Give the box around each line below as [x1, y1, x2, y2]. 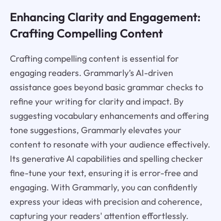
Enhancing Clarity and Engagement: [9, 9, 201, 24]
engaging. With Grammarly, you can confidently [9, 181, 197, 193]
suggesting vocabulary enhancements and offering [9, 110, 209, 121]
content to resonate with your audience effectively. [9, 138, 210, 150]
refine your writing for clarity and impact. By [9, 95, 184, 107]
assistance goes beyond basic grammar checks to [9, 81, 203, 93]
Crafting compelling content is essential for [9, 52, 179, 64]
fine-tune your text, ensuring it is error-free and [9, 167, 198, 179]
